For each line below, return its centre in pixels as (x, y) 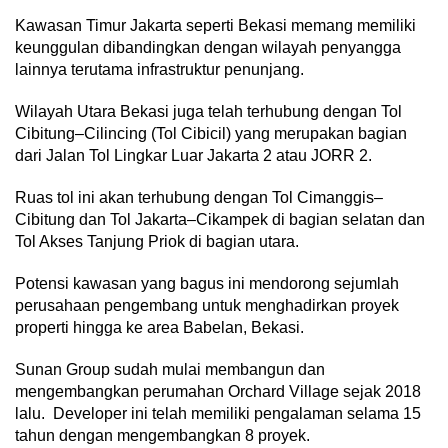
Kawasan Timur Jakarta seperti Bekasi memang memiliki (215, 25)
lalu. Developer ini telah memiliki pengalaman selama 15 (218, 413)
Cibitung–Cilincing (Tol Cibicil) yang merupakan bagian (211, 133)
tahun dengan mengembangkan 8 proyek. (164, 435)
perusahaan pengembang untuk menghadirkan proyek (207, 305)
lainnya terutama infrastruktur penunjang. (161, 69)
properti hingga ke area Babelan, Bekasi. (159, 327)
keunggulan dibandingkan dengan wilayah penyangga (208, 47)
